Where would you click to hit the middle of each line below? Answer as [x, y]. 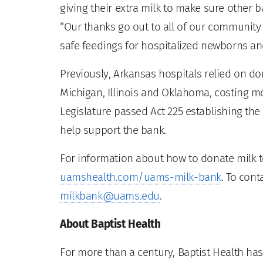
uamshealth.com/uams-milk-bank [141, 177]
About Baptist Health [110, 224]
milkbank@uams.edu [110, 195]
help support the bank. [113, 130]
